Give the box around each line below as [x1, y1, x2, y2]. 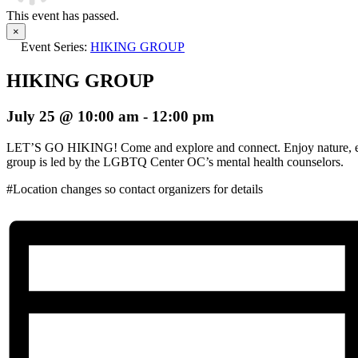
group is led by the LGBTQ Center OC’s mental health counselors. [6, 154, 344, 169]
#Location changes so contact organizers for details [6, 181, 263, 196]
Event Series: [21, 40, 90, 54]
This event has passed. [6, 9, 119, 22]
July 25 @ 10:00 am [6, 107, 139, 125]
